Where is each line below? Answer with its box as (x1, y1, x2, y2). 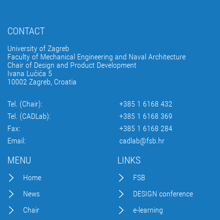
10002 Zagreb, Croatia (7, 77, 77, 86)
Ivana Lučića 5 (7, 69, 52, 78)
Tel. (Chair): (7, 99, 42, 109)
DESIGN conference (133, 189, 193, 198)
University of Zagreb (7, 44, 69, 53)
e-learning (133, 205, 163, 215)
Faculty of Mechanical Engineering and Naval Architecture (7, 52, 186, 61)
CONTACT (7, 25, 45, 37)
